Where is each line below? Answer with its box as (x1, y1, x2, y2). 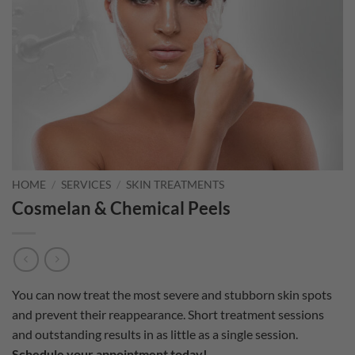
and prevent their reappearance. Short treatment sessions (12, 307, 324, 323)
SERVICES (61, 178, 112, 191)
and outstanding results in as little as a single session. (12, 326, 298, 342)
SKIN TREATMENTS (126, 178, 225, 191)
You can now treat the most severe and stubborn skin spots (12, 287, 332, 303)
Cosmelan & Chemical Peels (12, 197, 231, 219)
